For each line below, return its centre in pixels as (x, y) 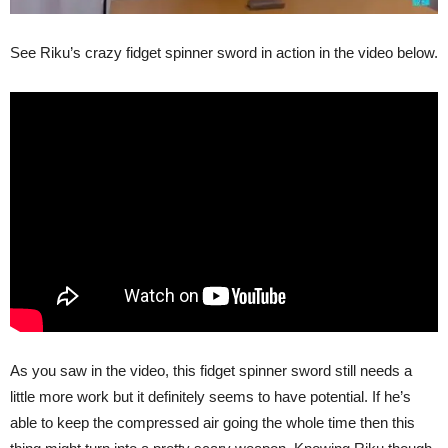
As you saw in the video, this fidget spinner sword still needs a (211, 370)
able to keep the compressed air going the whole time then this (212, 422)
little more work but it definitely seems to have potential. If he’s (210, 396)
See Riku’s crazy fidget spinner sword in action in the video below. (224, 52)
